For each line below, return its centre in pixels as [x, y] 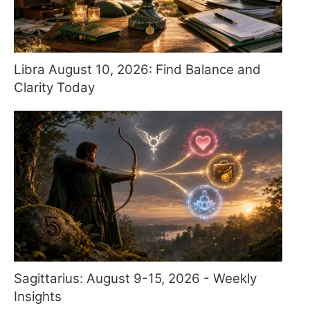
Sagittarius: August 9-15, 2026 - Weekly [135, 279]
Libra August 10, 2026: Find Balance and [137, 69]
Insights [38, 297]
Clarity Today [54, 87]
